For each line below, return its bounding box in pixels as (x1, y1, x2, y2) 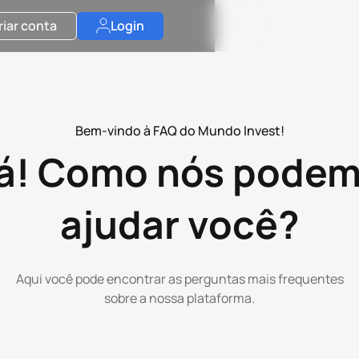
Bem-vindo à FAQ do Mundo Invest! (75, 122, 284, 139)
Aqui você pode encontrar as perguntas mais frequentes (15, 270, 344, 288)
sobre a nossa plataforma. (104, 289, 255, 307)
